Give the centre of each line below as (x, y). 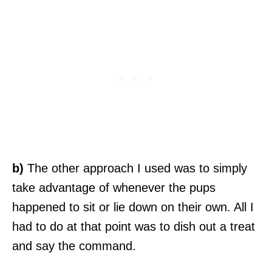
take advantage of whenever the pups (114, 187)
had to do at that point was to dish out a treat (134, 226)
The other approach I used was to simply (135, 168)
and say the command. (74, 246)
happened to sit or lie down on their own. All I (133, 207)
